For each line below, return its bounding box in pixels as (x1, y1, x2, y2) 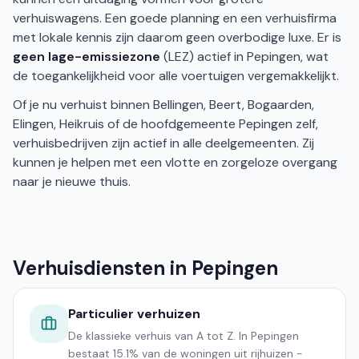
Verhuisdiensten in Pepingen (13, 256, 278, 280)
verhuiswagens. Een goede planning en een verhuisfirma (13, 10, 337, 26)
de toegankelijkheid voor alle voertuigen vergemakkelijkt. (13, 67, 339, 84)
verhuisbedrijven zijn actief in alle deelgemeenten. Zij (13, 135, 314, 151)
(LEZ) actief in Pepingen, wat (160, 48, 329, 65)
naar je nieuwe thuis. (13, 173, 131, 190)
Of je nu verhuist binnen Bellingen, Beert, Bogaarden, (13, 96, 314, 113)
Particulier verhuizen (68, 305, 200, 322)
